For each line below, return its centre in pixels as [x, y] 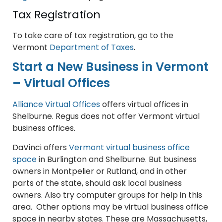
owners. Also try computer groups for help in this [107, 195]
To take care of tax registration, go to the [93, 36]
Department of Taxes [92, 48]
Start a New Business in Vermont [111, 67]
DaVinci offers [41, 148]
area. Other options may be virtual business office [110, 207]
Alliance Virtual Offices [56, 105]
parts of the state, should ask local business [97, 183]
